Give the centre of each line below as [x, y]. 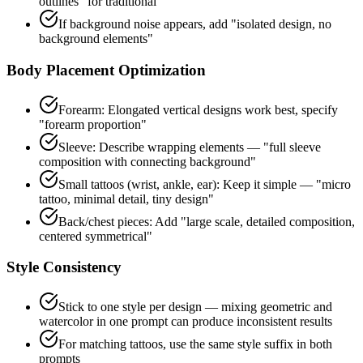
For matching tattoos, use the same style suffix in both [195, 344]
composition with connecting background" [147, 161]
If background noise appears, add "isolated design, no [195, 24]
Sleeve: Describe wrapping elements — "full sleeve [190, 147]
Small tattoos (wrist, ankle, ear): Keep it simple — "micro [205, 184]
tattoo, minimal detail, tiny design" [126, 199]
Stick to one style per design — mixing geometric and [195, 307]
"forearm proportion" [93, 124]
